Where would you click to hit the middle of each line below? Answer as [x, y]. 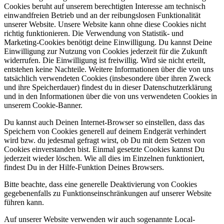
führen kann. [25, 202]
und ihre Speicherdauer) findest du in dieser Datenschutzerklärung [108, 87]
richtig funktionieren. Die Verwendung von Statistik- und [94, 33]
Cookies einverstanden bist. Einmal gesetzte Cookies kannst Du [104, 149]
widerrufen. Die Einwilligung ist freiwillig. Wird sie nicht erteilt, [105, 60]
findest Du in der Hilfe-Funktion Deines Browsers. [87, 167]
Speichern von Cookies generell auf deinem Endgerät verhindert [105, 131]
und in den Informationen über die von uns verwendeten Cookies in [110, 96]
